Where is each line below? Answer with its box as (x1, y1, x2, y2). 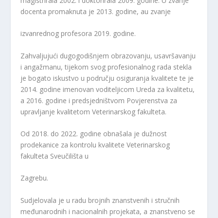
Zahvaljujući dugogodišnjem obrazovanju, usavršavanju (20, 51, 196, 60)
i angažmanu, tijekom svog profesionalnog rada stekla (20, 62, 192, 72)
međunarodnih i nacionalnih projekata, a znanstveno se (20, 206, 196, 216)
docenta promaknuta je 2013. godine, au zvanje (20, 6, 171, 16)
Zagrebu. (20, 173, 49, 183)
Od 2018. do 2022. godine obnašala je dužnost (20, 129, 167, 139)
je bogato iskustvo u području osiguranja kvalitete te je (20, 73, 194, 83)
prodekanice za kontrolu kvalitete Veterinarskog (20, 140, 170, 150)
